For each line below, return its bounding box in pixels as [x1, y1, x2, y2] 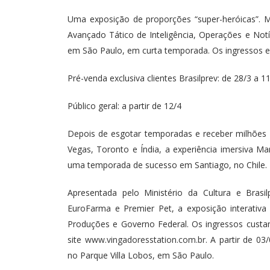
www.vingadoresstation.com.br [84, 233, 206, 245]
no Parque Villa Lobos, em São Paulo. [67, 249, 214, 261]
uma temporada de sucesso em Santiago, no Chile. [67, 159, 267, 171]
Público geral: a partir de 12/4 [67, 99, 181, 111]
